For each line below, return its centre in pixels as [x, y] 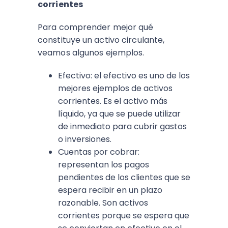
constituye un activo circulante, [101, 40]
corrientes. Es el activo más [113, 101]
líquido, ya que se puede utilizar [119, 114]
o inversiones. [85, 139]
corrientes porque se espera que [124, 216]
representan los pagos [104, 165]
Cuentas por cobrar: [99, 152]
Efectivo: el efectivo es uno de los [124, 76]
